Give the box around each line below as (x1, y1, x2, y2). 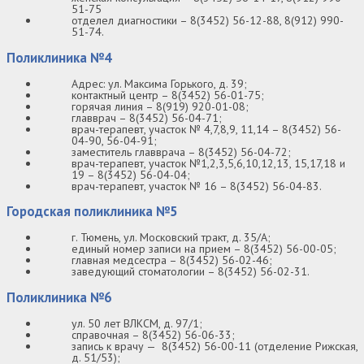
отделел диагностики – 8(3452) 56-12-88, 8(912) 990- (71, 13, 344, 28)
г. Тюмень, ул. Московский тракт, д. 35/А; (71, 230, 271, 245)
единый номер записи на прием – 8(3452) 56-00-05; (71, 241, 336, 257)
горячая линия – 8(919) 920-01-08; (71, 98, 249, 114)
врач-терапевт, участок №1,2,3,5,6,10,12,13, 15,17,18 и (71, 155, 345, 171)
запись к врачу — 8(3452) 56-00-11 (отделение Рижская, (71, 338, 357, 353)
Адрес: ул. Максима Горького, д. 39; (71, 76, 247, 91)
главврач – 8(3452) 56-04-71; (71, 110, 222, 125)
